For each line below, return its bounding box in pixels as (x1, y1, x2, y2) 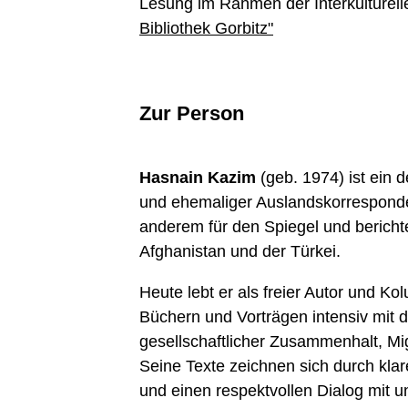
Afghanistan (139, 241, 226, 260)
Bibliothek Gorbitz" (139, 18, 273, 37)
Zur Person (139, 102, 244, 126)
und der (226, 241, 291, 260)
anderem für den (139, 217, 264, 236)
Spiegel (264, 217, 319, 236)
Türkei (291, 241, 336, 260)
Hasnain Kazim (139, 168, 256, 187)
